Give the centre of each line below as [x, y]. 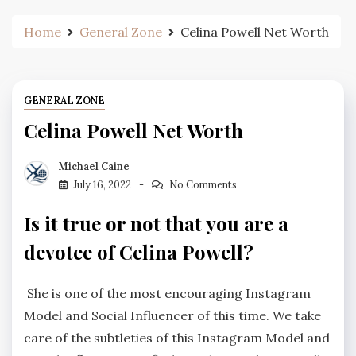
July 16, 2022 [103, 184]
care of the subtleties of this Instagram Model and [177, 337]
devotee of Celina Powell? [139, 252]
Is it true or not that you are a [156, 223]
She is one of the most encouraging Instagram [167, 293]
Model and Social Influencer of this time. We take [172, 315]
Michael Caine [94, 166]
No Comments [203, 184]
